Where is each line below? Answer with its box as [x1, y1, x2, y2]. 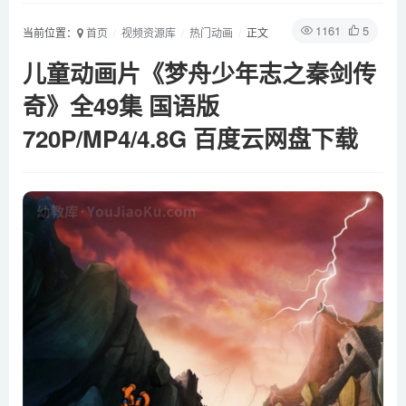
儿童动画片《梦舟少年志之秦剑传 [23, 55, 376, 90]
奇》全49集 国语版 [23, 88, 219, 122]
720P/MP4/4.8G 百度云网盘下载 [23, 121, 358, 155]
